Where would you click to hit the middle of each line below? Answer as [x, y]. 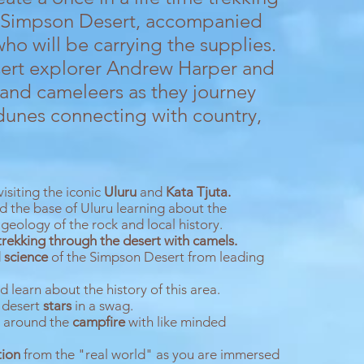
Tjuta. [214, 192]
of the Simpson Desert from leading [158, 257]
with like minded [177, 322]
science [28, 257]
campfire [100, 322]
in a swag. [104, 305]
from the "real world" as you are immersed [152, 354]
